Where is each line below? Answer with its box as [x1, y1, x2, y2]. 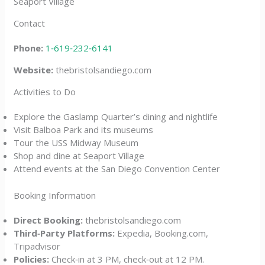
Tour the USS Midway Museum [14, 137, 139, 148]
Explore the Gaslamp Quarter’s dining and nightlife [14, 111, 218, 122]
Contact [14, 17, 46, 29]
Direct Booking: [14, 214, 83, 226]
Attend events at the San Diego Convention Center [14, 163, 221, 174]
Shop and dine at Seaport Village [14, 150, 145, 161]
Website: [14, 64, 54, 76]
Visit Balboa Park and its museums [14, 124, 154, 135]
